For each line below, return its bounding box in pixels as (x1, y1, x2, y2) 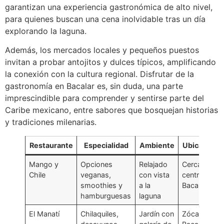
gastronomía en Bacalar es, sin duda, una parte (5, 81, 183, 91)
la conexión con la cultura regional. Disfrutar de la (5, 69, 194, 79)
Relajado (139, 160, 168, 169)
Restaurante (29, 141, 73, 150)
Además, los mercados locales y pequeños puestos (5, 45, 199, 55)
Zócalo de (182, 209, 216, 218)
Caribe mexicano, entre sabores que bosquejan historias (5, 105, 218, 115)
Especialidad (83, 141, 128, 150)
